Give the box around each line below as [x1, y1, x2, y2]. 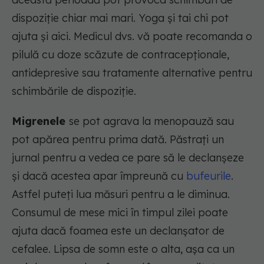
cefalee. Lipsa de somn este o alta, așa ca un [12, 242, 235, 256]
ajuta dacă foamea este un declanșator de [12, 224, 225, 238]
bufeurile [186, 169, 231, 183]
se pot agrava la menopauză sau [69, 114, 234, 128]
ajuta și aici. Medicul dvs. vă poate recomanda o [12, 29, 252, 44]
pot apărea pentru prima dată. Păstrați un [12, 133, 224, 147]
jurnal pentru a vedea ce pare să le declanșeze [12, 151, 244, 165]
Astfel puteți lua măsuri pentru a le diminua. [12, 187, 230, 202]
